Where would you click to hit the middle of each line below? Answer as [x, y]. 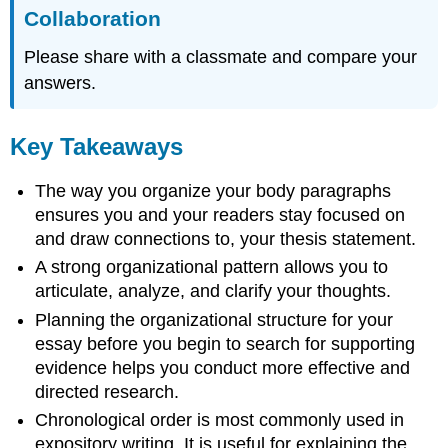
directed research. [107, 391]
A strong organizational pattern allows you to [212, 267]
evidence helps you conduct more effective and [223, 367]
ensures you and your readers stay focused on [220, 214]
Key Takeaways [97, 147]
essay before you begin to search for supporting [225, 343]
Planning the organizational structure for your [214, 319]
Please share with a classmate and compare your [221, 56]
